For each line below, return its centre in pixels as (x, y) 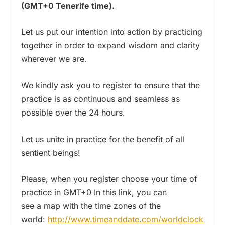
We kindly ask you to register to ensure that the (111, 85)
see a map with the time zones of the (91, 206)
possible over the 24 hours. (73, 112)
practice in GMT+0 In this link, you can (94, 193)
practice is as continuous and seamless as (101, 99)
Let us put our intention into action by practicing (112, 32)
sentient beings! (51, 152)
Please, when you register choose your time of (109, 179)
